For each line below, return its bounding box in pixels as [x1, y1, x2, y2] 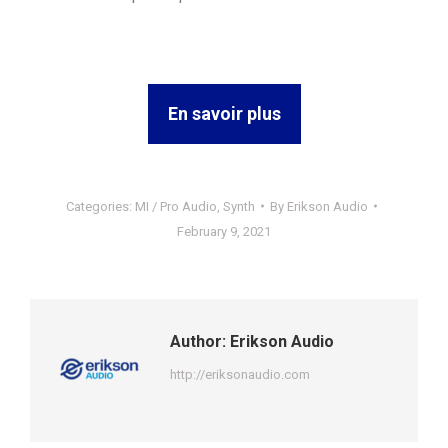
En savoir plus [167, 102, 281, 124]
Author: [170, 331, 226, 351]
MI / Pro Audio [134, 198, 217, 214]
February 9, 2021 [177, 223, 271, 239]
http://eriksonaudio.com [170, 366, 310, 382]
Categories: [65, 198, 135, 214]
